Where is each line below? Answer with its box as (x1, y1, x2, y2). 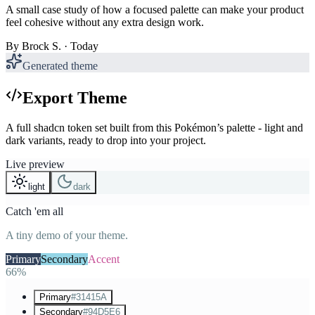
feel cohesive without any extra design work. (6, 15, 204, 28)
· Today (64, 39, 98, 52)
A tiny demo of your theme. (6, 229, 128, 241)
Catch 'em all (6, 205, 63, 217)
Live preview (6, 157, 65, 170)
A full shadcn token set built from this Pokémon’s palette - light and (6, 121, 303, 134)
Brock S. (22, 39, 61, 52)
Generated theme (22, 59, 98, 72)
